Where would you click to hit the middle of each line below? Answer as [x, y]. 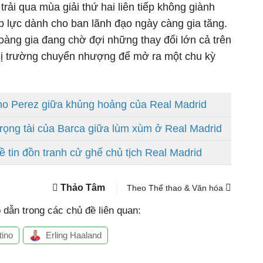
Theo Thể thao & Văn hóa [176, 188]
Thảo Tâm [83, 188]
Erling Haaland [74, 235]
